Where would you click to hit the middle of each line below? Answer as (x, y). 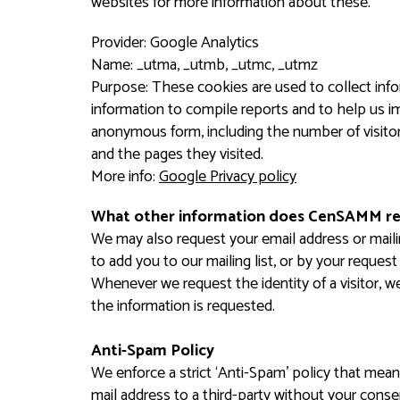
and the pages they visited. (177, 154)
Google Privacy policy (228, 177)
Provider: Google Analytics (175, 43)
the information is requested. (183, 306)
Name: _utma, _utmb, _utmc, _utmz (204, 65)
